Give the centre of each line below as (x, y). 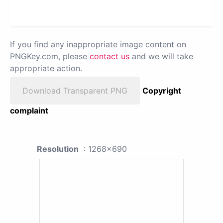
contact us (110, 56)
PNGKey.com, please (50, 56)
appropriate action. (46, 68)
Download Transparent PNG (75, 90)
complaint (29, 110)
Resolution (58, 149)
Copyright (162, 90)
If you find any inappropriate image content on (98, 44)
